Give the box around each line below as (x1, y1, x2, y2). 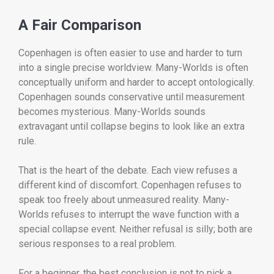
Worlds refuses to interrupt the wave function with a (18, 209, 239, 221)
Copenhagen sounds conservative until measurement (18, 91, 245, 103)
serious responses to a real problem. (18, 238, 176, 250)
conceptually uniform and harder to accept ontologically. (18, 76, 254, 89)
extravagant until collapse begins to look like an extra (18, 120, 245, 133)
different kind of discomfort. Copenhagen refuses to (18, 179, 242, 191)
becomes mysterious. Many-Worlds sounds (18, 106, 206, 118)
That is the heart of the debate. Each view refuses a (18, 165, 237, 177)
